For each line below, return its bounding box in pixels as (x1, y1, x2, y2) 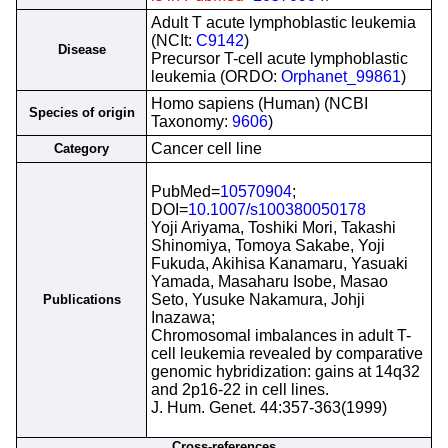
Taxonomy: (151, 113, 232, 130)
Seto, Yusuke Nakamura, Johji (151, 291, 365, 308)
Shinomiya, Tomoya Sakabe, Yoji (151, 237, 385, 254)
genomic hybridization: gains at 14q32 (151, 363, 420, 380)
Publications (42, 292, 121, 307)
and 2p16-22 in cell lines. (151, 381, 329, 398)
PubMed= (151, 183, 220, 200)
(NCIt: (151, 32, 196, 49)
